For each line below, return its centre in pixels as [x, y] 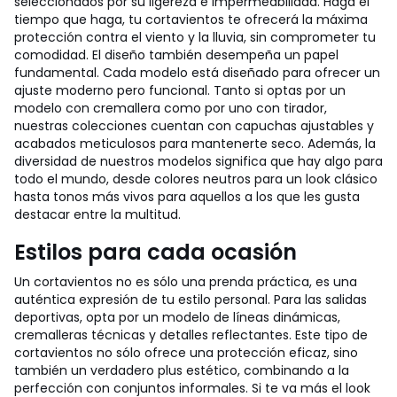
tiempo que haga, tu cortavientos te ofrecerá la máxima [191, 19]
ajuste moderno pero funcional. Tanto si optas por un [180, 90]
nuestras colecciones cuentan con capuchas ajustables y [194, 126]
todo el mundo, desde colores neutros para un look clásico [196, 179]
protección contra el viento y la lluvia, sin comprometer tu [195, 37]
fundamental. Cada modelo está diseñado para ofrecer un [197, 73]
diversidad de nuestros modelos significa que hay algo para [198, 161]
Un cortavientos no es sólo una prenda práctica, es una [186, 282]
